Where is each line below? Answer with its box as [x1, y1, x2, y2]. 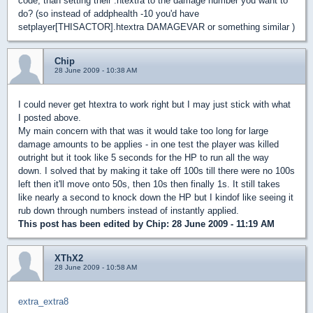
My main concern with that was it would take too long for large [18, 126, 268, 136]
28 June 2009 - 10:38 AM [54, 66, 137, 74]
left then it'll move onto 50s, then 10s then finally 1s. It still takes [18, 179, 280, 189]
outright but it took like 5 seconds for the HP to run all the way [18, 152, 269, 163]
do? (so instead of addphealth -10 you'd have [18, 8, 199, 19]
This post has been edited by [18, 219, 146, 229]
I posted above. [18, 112, 81, 123]
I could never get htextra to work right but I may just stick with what [18, 99, 291, 110]
